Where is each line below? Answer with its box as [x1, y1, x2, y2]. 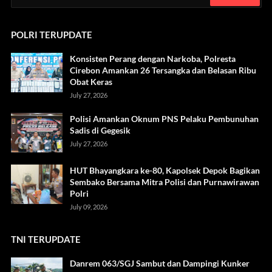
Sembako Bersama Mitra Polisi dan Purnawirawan [69, 177, 259, 188]
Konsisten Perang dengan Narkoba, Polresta [69, 53, 236, 64]
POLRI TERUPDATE [10, 29, 92, 41]
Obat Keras [69, 76, 112, 87]
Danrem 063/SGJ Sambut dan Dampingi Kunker [69, 258, 250, 269]
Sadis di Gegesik [69, 125, 131, 136]
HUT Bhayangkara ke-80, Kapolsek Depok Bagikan [69, 165, 260, 176]
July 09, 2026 [69, 203, 107, 211]
